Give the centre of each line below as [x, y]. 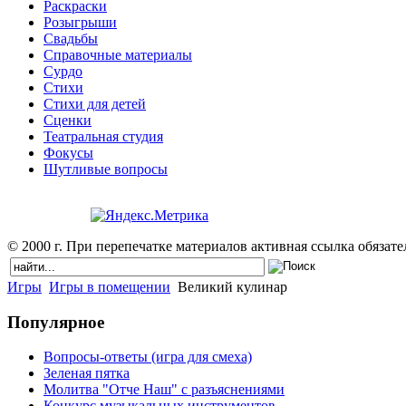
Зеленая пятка [87, 373]
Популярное [56, 322]
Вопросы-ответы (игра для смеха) [148, 357]
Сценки [68, 120]
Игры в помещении [110, 286]
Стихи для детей [95, 103]
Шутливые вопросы [106, 169]
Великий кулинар [231, 286]
